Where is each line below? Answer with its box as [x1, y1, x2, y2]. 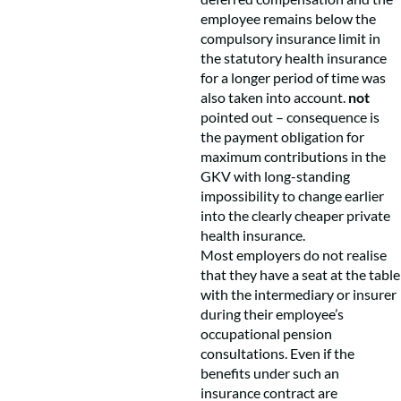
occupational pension [200, 325, 332, 342]
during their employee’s [200, 305, 344, 322]
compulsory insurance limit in [200, 30, 380, 47]
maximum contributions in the [200, 148, 386, 165]
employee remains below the [200, 10, 376, 27]
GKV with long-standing [200, 167, 350, 184]
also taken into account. [200, 89, 348, 106]
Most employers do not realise [200, 246, 387, 263]
